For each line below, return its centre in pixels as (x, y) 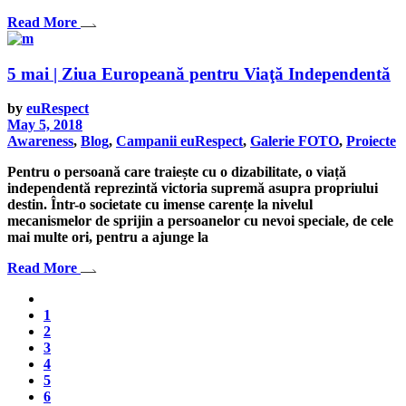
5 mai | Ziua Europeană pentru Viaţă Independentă (199, 73)
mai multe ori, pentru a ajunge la (108, 237)
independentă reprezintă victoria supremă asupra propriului (193, 188)
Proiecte (371, 141)
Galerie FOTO (295, 141)
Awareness (40, 141)
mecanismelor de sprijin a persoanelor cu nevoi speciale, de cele (200, 221)
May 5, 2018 (45, 125)
